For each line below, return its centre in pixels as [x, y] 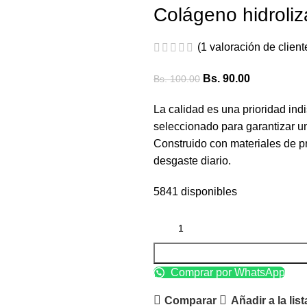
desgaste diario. [192, 161]
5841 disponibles [195, 192]
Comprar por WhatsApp [226, 273]
